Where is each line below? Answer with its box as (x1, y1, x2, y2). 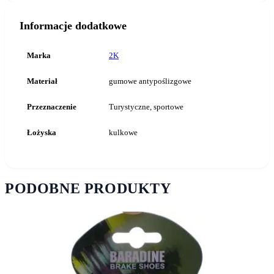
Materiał (27, 76, 57, 86)
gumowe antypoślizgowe (109, 76, 191, 86)
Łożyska (27, 128, 56, 137)
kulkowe (109, 128, 138, 137)
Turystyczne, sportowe (109, 102, 183, 111)
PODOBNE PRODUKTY (5, 180, 171, 196)
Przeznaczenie (27, 102, 76, 111)
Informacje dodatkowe (20, 20, 127, 32)
